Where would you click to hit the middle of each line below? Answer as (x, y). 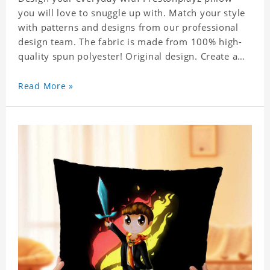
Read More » (46, 86)
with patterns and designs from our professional (128, 27)
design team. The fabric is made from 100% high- (130, 42)
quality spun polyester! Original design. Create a (128, 56)
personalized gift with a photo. (88, 71)
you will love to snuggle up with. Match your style (132, 13)
